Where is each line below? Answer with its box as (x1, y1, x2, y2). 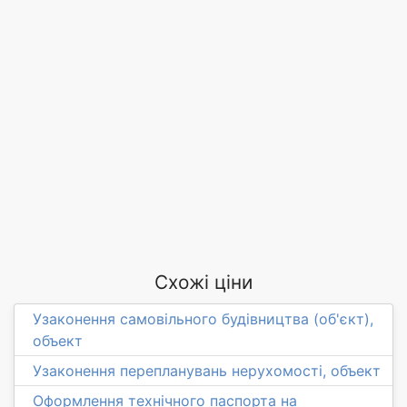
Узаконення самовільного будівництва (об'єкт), (33, 309, 373, 328)
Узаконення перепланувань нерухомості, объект (33, 361, 381, 380)
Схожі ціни (154, 270, 253, 293)
